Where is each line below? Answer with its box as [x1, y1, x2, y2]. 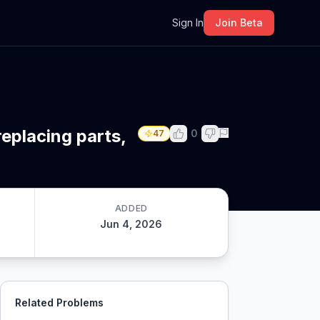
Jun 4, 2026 [100, 218, 163, 230]
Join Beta [215, 16, 263, 29]
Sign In [172, 16, 204, 29]
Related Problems [15, 296, 104, 309]
